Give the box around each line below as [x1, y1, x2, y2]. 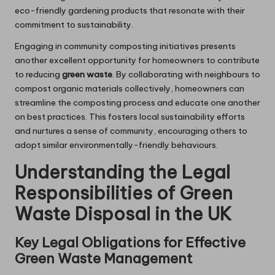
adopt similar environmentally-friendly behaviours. [15, 139, 218, 151]
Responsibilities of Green [15, 182, 233, 205]
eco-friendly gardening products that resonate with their [15, 5, 245, 17]
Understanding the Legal [15, 161, 230, 184]
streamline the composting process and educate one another [15, 97, 260, 109]
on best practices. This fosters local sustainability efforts [15, 111, 245, 123]
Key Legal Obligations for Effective [15, 234, 246, 252]
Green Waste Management [15, 250, 193, 268]
